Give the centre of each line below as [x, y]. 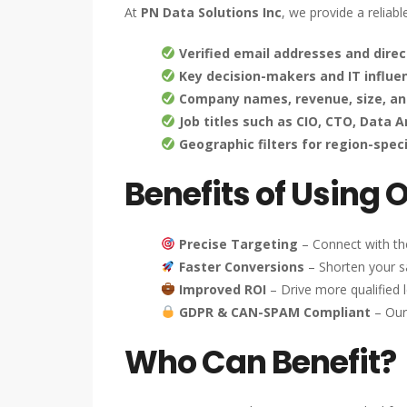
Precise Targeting [238, 243]
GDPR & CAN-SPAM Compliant [274, 312]
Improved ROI [222, 289]
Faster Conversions [241, 266]
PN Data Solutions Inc [211, 12]
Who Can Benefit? [260, 362]
